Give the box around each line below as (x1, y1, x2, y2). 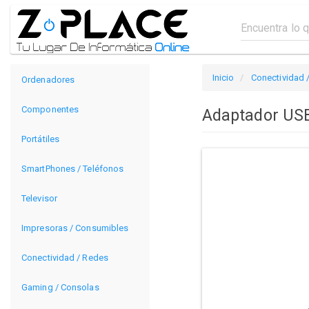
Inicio (212, 72, 235, 83)
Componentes (21, 104, 79, 114)
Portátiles (21, 134, 59, 144)
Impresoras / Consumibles (21, 223, 129, 233)
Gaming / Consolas (21, 282, 99, 292)
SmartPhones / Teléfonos (21, 163, 124, 174)
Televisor (21, 193, 57, 203)
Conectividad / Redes (21, 252, 108, 263)
